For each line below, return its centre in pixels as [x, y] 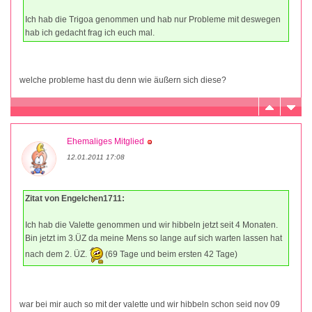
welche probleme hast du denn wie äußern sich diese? [123, 80]
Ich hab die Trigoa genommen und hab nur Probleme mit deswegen [153, 20]
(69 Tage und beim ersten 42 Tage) [170, 255]
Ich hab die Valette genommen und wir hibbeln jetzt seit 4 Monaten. [151, 225]
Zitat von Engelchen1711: [75, 199]
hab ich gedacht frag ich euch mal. [90, 33]
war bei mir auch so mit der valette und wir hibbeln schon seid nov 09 [150, 305]
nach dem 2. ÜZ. [57, 255]
